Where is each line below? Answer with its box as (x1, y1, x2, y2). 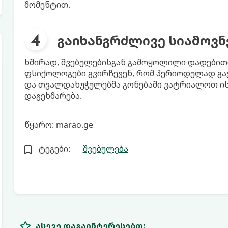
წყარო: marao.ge (24, 119, 93, 130)
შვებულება (82, 143, 128, 154)
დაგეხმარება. (24, 90, 82, 101)
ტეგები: (38, 143, 70, 154)
